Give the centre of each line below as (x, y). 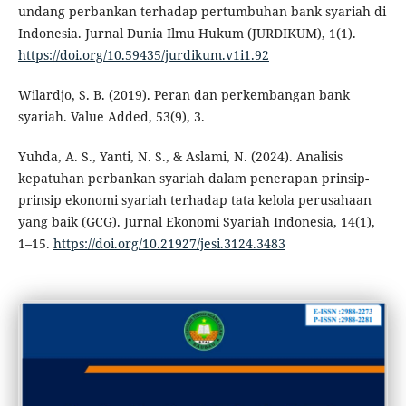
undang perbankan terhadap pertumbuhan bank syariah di (202, 12)
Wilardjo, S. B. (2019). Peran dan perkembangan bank (184, 95)
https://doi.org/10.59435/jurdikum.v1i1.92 (143, 55)
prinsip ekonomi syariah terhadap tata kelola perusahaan (194, 200)
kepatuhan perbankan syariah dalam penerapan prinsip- (193, 179)
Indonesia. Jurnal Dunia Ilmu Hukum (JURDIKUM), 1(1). (187, 34)
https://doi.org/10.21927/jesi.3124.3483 (169, 244)
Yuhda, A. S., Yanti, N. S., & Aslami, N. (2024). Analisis (180, 157)
